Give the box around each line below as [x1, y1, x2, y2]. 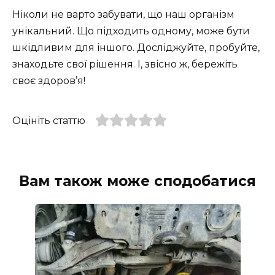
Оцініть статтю [12, 114, 85, 126]
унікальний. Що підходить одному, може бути [12, 25, 250, 37]
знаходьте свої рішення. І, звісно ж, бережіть [12, 58, 238, 70]
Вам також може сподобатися [19, 172, 256, 190]
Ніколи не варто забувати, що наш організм [12, 8, 234, 20]
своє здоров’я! [12, 74, 85, 87]
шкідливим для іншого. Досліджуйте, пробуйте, [12, 41, 260, 53]
